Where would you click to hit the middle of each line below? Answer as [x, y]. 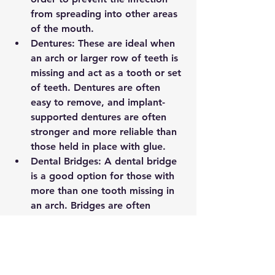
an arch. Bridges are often [92, 206]
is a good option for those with [104, 176]
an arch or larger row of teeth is [106, 58]
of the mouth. [62, 29]
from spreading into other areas [106, 14]
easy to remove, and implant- [98, 103]
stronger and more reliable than [105, 132]
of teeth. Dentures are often [97, 88]
